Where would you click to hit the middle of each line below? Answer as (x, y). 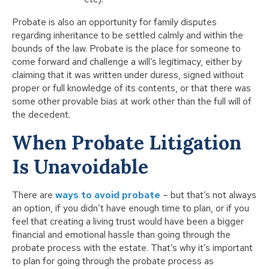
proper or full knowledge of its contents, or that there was (131, 88)
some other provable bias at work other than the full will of (132, 101)
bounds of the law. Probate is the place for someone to (126, 49)
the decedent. (41, 115)
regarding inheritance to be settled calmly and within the (128, 35)
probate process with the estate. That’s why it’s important (132, 248)
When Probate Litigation (127, 143)
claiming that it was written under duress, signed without (128, 75)
